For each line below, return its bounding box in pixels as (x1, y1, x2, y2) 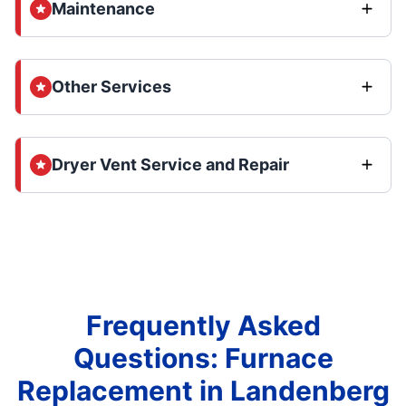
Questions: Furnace (72, 342, 333, 374)
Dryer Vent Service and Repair (52, 155, 289, 174)
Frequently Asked (85, 309, 321, 342)
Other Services (52, 77, 171, 96)
